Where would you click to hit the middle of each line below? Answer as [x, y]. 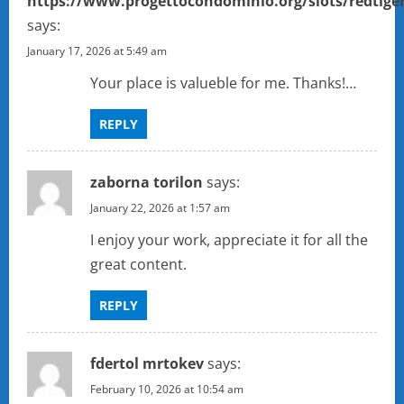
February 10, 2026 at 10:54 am [167, 390]
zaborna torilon [147, 183]
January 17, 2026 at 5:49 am [97, 51]
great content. [138, 265]
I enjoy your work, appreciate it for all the [229, 240]
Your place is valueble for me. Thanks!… [223, 83]
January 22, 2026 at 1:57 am [160, 208]
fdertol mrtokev [147, 364]
